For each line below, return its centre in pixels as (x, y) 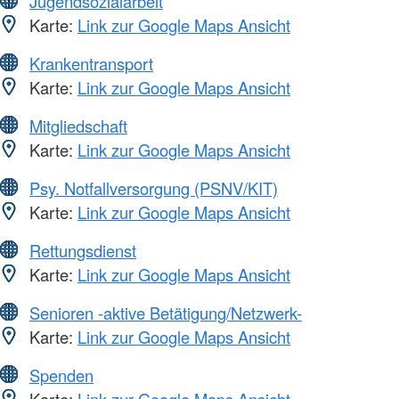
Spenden (61, 375)
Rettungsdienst (83, 250)
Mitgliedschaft (78, 125)
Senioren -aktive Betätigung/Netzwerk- (166, 312)
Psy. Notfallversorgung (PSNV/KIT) (154, 187)
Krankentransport (91, 63)
